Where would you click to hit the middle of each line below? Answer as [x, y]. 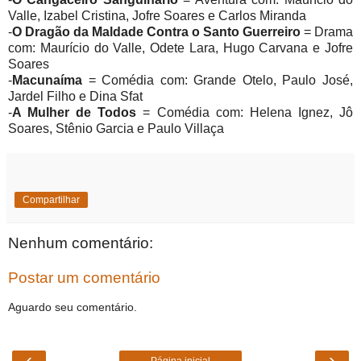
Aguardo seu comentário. [73, 307]
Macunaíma [47, 80]
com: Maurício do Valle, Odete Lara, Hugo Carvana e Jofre [180, 48]
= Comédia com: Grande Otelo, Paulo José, [218, 80]
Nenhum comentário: [81, 243]
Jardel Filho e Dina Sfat [75, 96]
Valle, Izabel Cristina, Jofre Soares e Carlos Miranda [157, 15]
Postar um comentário [84, 278]
